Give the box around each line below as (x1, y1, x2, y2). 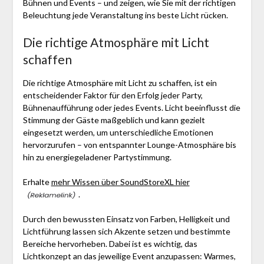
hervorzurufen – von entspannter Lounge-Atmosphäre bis (22, 139, 236, 150)
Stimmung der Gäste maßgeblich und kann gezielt (22, 114, 205, 125)
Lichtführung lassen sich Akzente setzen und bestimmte (22, 226, 230, 236)
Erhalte (22, 176, 51, 187)
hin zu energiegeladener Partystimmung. (22, 151, 171, 162)
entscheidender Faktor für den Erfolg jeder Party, (22, 90, 203, 100)
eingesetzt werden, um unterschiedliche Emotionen (22, 127, 213, 137)
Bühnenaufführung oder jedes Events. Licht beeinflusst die (22, 102, 240, 113)
